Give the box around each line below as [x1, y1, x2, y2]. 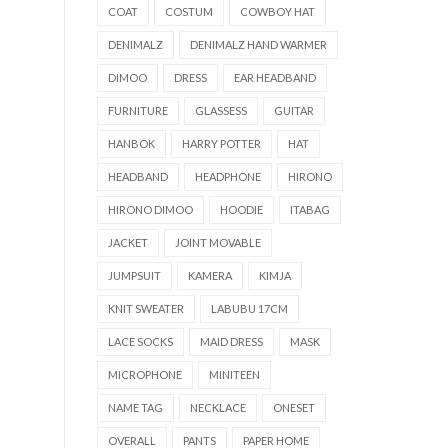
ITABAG [290, 203, 330, 217]
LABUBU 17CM [211, 302, 288, 316]
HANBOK [108, 137, 155, 151]
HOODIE [220, 203, 263, 217]
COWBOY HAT [240, 5, 315, 19]
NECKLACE [190, 401, 246, 415]
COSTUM [165, 5, 213, 19]
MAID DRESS [200, 335, 263, 349]
